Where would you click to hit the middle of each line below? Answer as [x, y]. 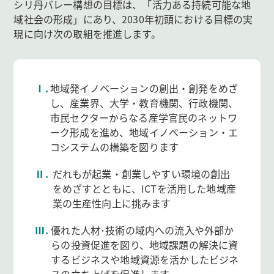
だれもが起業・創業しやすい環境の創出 [141, 174]
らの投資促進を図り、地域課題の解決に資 [145, 245]
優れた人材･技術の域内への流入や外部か [143, 230]
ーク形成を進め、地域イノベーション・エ [144, 132]
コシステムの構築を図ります [114, 147]
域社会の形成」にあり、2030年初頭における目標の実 [133, 19]
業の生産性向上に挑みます [112, 203]
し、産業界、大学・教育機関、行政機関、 [144, 103]
